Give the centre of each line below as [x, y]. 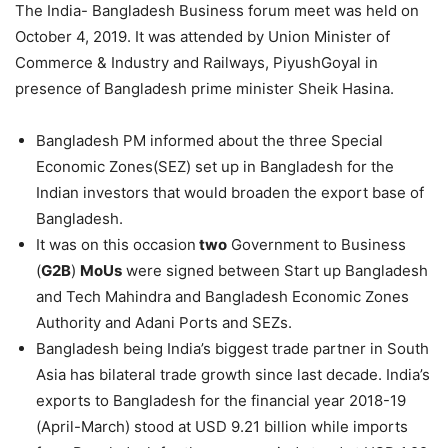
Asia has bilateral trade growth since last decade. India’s [233, 374]
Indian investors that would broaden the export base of [230, 192]
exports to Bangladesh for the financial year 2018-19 [221, 400]
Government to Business [316, 244]
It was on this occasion [116, 244]
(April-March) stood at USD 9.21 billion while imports [222, 426]
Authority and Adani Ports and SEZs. [164, 322]
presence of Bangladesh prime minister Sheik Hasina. [204, 88]
